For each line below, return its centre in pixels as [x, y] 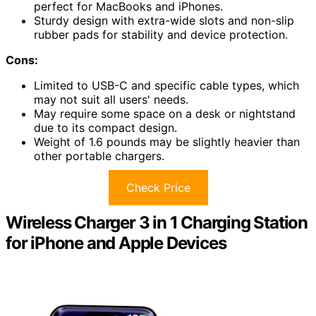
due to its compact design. [105, 128]
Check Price [158, 188]
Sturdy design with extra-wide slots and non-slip [164, 21]
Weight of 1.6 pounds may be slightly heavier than [167, 142]
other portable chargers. [99, 156]
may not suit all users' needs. [111, 100]
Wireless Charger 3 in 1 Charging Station [157, 223]
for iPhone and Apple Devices [116, 243]
